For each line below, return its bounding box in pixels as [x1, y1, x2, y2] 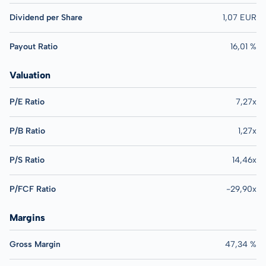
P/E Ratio [9, 97, 45, 107]
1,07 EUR [223, 12, 256, 23]
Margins [9, 212, 45, 223]
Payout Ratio [9, 42, 58, 52]
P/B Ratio [9, 126, 45, 136]
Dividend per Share [9, 12, 83, 23]
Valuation [9, 69, 50, 81]
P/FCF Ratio [9, 184, 56, 194]
